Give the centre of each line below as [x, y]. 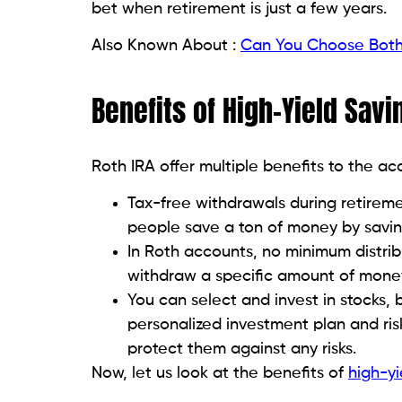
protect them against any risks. [242, 350]
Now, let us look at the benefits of [218, 374]
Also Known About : [166, 46]
